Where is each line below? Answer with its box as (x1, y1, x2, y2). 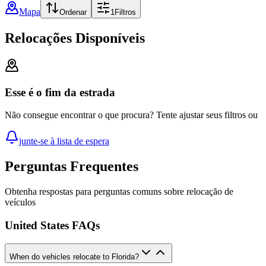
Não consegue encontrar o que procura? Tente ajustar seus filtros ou (5, 110, 258, 121)
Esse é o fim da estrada (5, 85, 115, 99)
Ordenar (59, 8, 87, 17)
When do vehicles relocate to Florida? (9, 252, 139, 261)
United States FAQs (5, 218, 100, 232)
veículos (5, 197, 36, 208)
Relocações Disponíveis (5, 30, 145, 46)
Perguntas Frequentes (5, 159, 138, 175)
